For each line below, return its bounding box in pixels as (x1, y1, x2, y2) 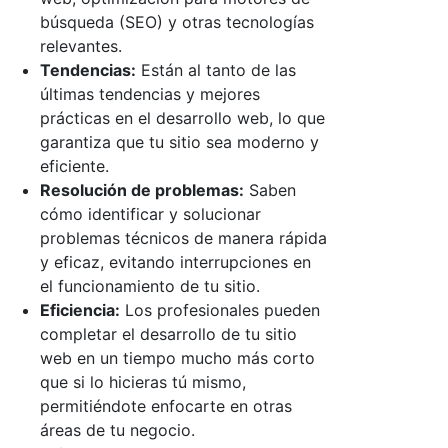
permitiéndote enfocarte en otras (40, 395, 292, 416)
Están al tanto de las (136, 59, 296, 80)
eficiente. (40, 155, 109, 176)
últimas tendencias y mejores (40, 83, 260, 104)
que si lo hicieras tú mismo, (40, 371, 246, 392)
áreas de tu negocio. (40, 419, 195, 440)
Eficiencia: (40, 299, 120, 320)
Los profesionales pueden (120, 299, 320, 320)
